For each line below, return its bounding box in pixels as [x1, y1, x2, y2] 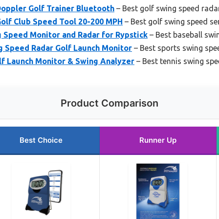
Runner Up [139, 135, 176, 145]
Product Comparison [61, 97, 158, 109]
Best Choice [20, 135, 63, 145]
